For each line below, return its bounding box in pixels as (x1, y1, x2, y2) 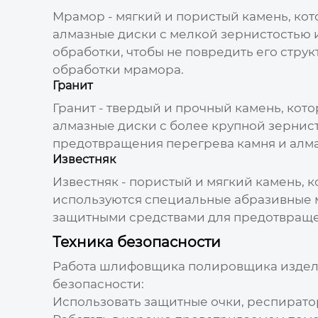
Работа (52, 258, 99, 273)
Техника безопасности (52, 233, 221, 251)
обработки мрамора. (52, 62, 184, 77)
